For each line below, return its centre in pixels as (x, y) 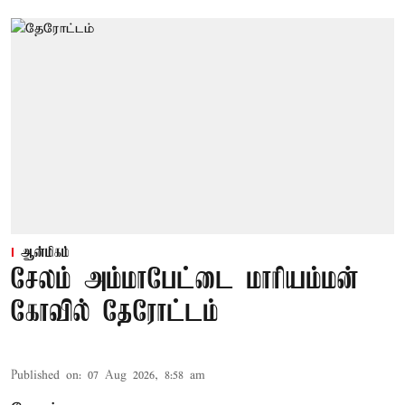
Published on (45, 375)
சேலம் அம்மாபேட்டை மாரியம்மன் (185, 280)
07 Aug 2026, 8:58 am (146, 375)
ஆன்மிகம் (45, 253)
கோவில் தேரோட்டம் (115, 313)
